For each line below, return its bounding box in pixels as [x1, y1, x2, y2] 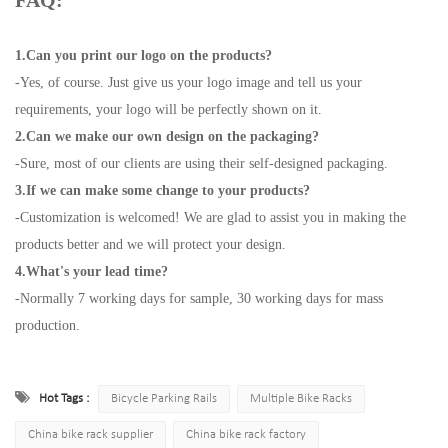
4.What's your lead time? [15, 264, 168, 279]
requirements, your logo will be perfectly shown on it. [15, 102, 322, 117]
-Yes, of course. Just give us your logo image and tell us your [15, 75, 362, 90]
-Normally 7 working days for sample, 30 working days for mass [15, 291, 383, 306]
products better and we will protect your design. [15, 237, 286, 252]
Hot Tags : [36, 392, 92, 405]
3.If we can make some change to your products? [15, 183, 310, 198]
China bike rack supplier [28, 428, 153, 441]
